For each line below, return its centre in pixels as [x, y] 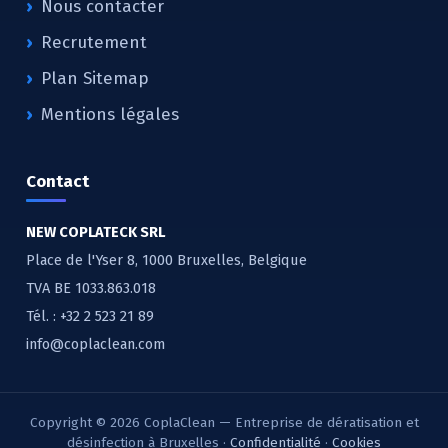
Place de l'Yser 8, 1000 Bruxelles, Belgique [166, 260]
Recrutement [94, 43]
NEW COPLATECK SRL [95, 232]
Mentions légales [110, 115]
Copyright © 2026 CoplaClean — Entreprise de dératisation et [224, 423]
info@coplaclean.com [95, 344]
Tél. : [43, 316]
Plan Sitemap [95, 79]
